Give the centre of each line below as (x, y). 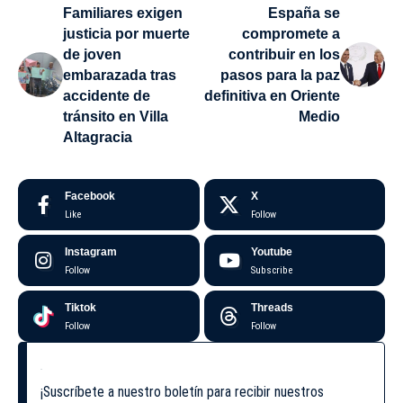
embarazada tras (120, 75)
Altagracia (98, 137)
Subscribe (271, 270)
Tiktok (81, 307)
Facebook (90, 196)
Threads (272, 307)
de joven (92, 54)
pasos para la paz (280, 75)
